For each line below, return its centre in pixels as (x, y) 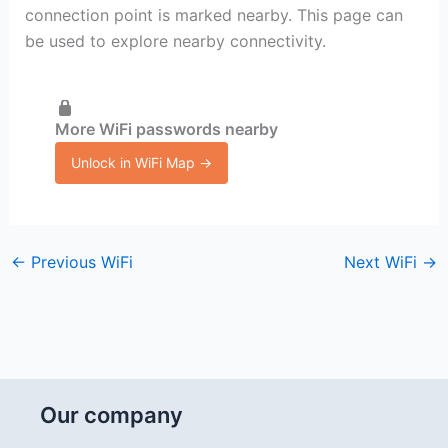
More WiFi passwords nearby (166, 128)
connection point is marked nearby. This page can (213, 15)
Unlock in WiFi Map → (141, 162)
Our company (111, 415)
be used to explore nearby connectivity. (175, 41)
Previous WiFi (79, 261)
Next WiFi (383, 261)
